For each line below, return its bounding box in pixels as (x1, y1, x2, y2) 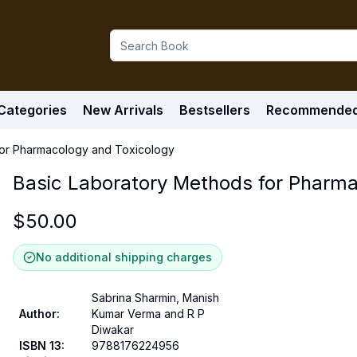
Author (19, 307, 57, 320)
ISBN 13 (19, 339, 61, 352)
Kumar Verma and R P (92, 307, 205, 320)
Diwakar (92, 323, 134, 336)
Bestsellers (179, 102, 250, 118)
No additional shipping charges (36, 250, 212, 264)
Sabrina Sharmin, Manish (92, 291, 219, 304)
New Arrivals (83, 102, 163, 118)
